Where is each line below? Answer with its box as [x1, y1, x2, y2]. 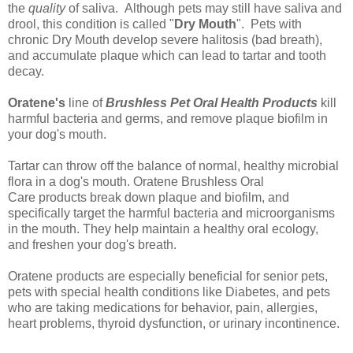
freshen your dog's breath [32, 237, 173, 251]
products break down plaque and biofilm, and [35, 190, 289, 204]
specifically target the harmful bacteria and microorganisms [8, 206, 335, 220]
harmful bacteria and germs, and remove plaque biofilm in [8, 111, 328, 125]
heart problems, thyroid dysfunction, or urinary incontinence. [8, 316, 340, 330]
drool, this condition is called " [8, 17, 174, 31]
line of [69, 95, 106, 110]
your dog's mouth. [8, 127, 113, 141]
